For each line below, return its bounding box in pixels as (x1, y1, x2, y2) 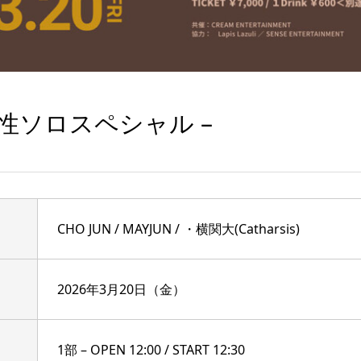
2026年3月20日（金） (56, 280, 185, 298)
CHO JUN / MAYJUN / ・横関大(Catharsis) (56, 219, 300, 238)
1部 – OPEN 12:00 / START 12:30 (56, 340, 245, 359)
